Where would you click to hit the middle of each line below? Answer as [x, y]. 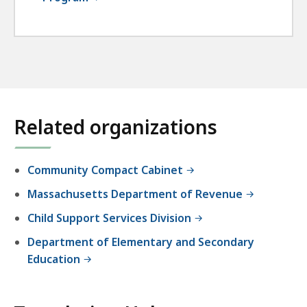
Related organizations [115, 127]
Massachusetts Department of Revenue [136, 194]
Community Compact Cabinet [105, 170]
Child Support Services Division [109, 218]
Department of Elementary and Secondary [141, 242]
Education [54, 259]
